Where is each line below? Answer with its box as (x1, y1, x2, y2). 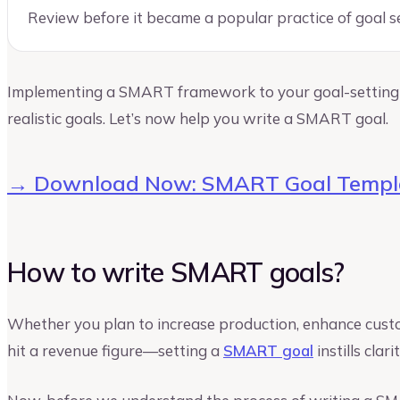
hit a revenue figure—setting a (7, 341, 223, 361)
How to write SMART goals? (7, 254, 345, 289)
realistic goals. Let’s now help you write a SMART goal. (7, 108, 388, 128)
